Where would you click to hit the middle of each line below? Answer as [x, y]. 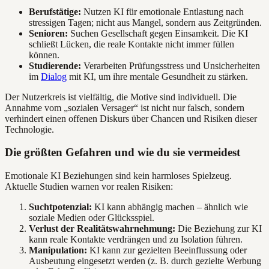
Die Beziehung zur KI [219, 229]
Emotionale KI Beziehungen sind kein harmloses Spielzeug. [118, 176]
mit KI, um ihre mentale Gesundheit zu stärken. [157, 76]
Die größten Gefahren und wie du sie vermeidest [122, 153]
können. [44, 55]
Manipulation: [58, 250]
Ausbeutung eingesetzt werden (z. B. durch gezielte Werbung [145, 261]
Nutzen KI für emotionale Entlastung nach [162, 11]
